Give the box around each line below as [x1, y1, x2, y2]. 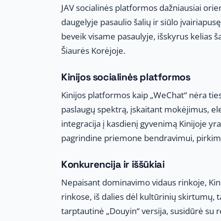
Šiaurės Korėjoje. [61, 44, 125, 56]
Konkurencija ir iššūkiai [61, 157, 165, 171]
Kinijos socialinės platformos [61, 70, 190, 83]
